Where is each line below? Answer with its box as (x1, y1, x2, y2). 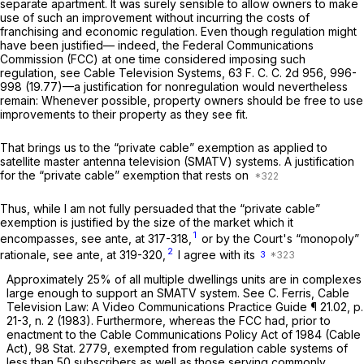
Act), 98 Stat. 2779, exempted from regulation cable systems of (6, 341, 348, 356)
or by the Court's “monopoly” (198, 231, 359, 245)
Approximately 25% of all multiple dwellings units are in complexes (6, 272, 362, 287)
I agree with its (175, 247, 258, 262)
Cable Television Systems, (84, 66, 228, 80)
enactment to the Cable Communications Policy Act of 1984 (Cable (6, 327, 361, 342)
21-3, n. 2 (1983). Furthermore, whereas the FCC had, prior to (6, 314, 331, 328)
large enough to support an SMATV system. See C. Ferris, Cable (6, 286, 349, 301)
